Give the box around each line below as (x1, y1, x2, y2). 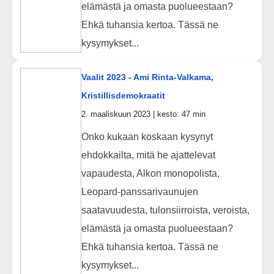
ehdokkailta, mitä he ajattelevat (81, 149, 215, 160)
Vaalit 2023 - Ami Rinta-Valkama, (81, 72, 213, 83)
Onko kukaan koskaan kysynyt (81, 131, 213, 142)
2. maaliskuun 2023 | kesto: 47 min (81, 109, 206, 119)
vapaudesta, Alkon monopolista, (81, 168, 220, 179)
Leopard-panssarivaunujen (81, 186, 198, 197)
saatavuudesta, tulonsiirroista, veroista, (81, 204, 250, 215)
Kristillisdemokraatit (81, 91, 165, 101)
